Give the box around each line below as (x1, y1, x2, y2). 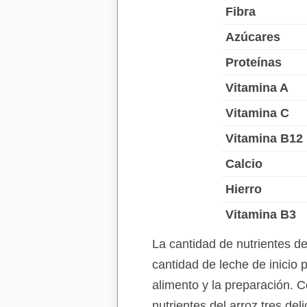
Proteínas (225, 56, 282, 69)
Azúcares (225, 30, 280, 44)
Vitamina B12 (225, 132, 303, 145)
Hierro (225, 182, 262, 196)
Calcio (225, 157, 262, 171)
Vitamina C (225, 106, 289, 120)
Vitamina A (225, 81, 288, 95)
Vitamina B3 (225, 208, 296, 221)
